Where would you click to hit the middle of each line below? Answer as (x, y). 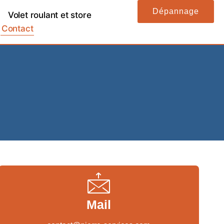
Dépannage (175, 11)
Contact (17, 28)
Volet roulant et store (49, 15)
